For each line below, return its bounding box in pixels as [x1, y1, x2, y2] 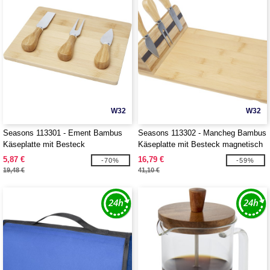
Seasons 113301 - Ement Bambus [3, 128, 122, 137]
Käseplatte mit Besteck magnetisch [138, 140, 263, 149]
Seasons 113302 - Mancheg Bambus [138, 128, 266, 137]
